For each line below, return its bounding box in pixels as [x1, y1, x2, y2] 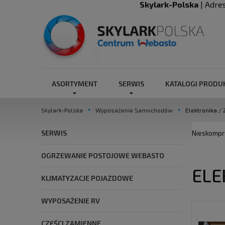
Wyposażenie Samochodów [95, 106, 173, 114]
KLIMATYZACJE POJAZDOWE [41, 174, 133, 183]
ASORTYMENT [52, 79, 97, 88]
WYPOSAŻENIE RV [41, 196, 100, 205]
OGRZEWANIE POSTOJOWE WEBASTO [41, 151, 164, 160]
